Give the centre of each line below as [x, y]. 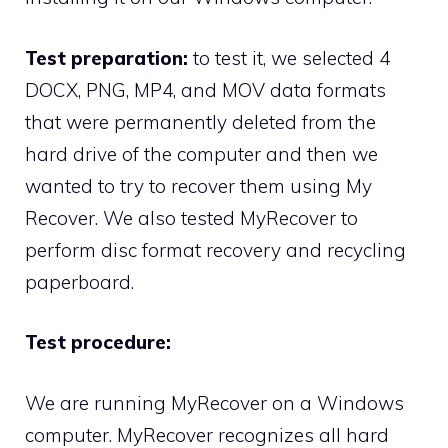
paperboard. [79, 281]
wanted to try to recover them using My [198, 185]
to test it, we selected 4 [291, 57]
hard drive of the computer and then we [201, 153]
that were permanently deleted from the [200, 121]
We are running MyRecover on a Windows [214, 402]
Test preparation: [109, 57]
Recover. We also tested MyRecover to [191, 217]
